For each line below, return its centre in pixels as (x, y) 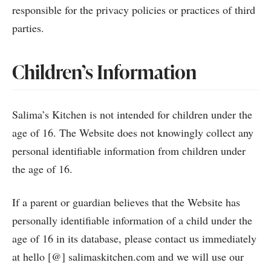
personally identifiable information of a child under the (132, 220)
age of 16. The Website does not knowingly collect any (133, 132)
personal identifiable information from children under (129, 151)
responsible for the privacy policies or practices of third (134, 10)
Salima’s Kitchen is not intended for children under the (132, 114)
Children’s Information (104, 72)
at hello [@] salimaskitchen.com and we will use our (128, 256)
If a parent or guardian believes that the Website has (126, 202)
